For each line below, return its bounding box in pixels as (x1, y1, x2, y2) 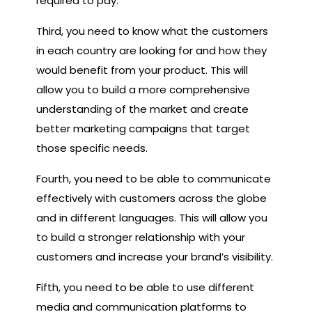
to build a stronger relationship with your (36, 229, 245, 244)
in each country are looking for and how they (36, 42, 267, 58)
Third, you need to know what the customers (36, 23, 268, 38)
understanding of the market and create (36, 101, 249, 116)
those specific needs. (36, 140, 148, 155)
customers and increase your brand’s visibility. (36, 249, 273, 264)
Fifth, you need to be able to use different (36, 279, 254, 295)
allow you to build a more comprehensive (36, 81, 250, 97)
